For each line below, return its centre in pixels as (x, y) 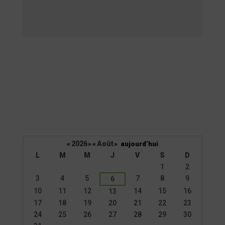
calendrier (42, 178)
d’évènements (47, 190)
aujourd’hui (139, 144)
